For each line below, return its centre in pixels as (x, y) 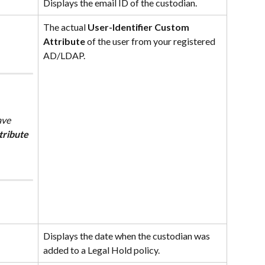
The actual (65, 27)
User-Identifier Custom (139, 27)
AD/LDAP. (64, 56)
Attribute (64, 41)
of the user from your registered (151, 41)
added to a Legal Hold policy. (101, 250)
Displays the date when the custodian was (127, 236)
